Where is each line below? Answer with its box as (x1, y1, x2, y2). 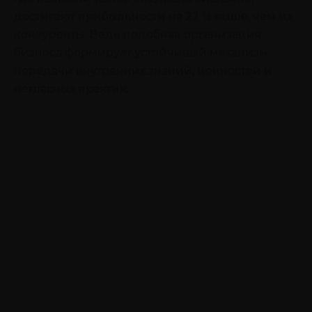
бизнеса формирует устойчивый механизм (14, 45, 268, 59)
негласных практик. (14, 81, 129, 95)
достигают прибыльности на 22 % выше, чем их (14, 9, 292, 23)
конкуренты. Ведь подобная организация (14, 27, 262, 41)
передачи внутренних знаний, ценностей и (14, 63, 272, 77)
